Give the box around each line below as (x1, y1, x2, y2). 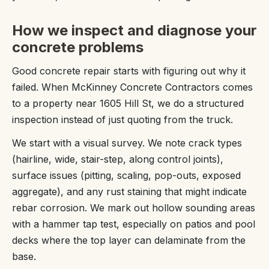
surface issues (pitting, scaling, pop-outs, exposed (12, 169, 241, 182)
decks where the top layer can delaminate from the (12, 234, 246, 247)
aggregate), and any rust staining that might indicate (12, 186, 247, 198)
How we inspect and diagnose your (12, 22, 257, 40)
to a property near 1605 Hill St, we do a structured (12, 97, 244, 110)
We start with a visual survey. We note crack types (12, 137, 242, 150)
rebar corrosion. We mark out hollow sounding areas (12, 202, 255, 214)
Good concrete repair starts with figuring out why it (12, 65, 246, 77)
